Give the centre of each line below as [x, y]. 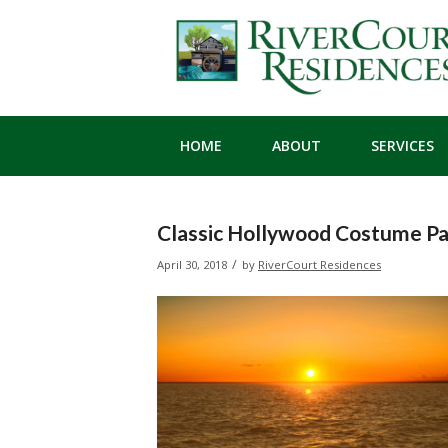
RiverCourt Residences [319, 264]
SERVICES [402, 145]
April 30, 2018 [192, 264]
